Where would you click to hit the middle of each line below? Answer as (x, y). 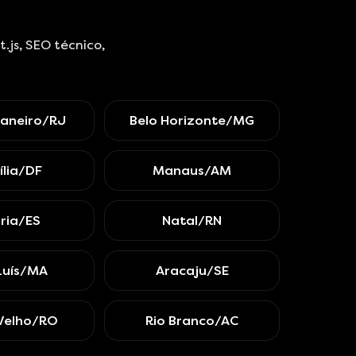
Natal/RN (192, 221)
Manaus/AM (192, 170)
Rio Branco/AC (192, 321)
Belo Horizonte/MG (192, 120)
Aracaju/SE (192, 271)
